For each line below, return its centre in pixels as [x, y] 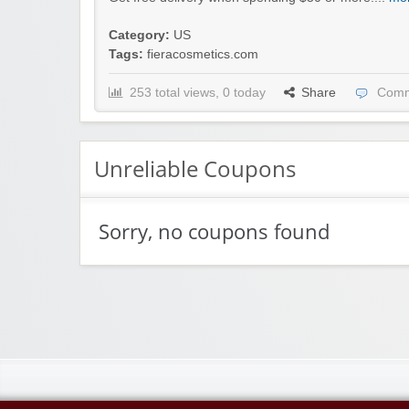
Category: [139, 36]
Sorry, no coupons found [214, 232]
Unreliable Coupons [195, 169]
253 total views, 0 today [198, 93]
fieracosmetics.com [203, 55]
